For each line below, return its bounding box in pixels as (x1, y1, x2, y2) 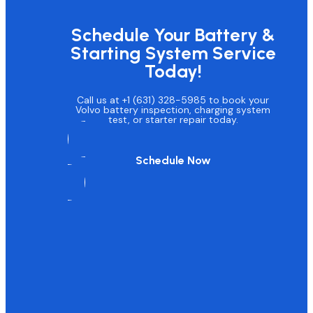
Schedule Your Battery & (71, 23, 275, 46)
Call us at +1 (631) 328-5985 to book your (77, 94, 270, 107)
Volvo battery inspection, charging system (75, 103, 271, 117)
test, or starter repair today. (108, 113, 238, 126)
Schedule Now (135, 154, 211, 168)
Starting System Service (70, 41, 276, 64)
